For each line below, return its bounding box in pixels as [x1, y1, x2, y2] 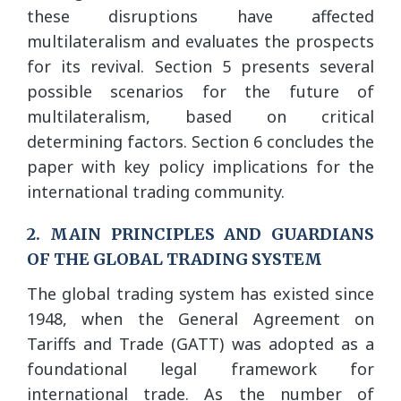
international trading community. [27, 180, 285, 202]
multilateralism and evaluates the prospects [27, 30, 374, 52]
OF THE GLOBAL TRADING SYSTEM [27, 248, 322, 269]
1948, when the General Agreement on [27, 307, 374, 329]
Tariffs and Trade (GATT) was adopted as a [27, 332, 374, 354]
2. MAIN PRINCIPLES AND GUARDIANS [27, 223, 374, 244]
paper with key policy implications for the [27, 155, 374, 177]
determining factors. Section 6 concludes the [27, 130, 374, 152]
